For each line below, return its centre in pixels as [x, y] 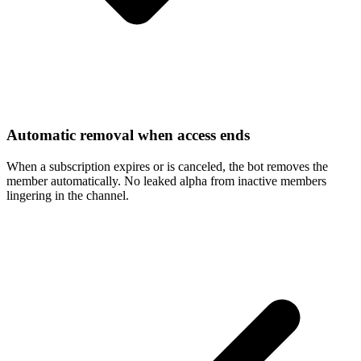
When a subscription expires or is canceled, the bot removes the [167, 166]
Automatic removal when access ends [128, 135]
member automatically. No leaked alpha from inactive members [166, 180]
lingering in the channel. [68, 195]
